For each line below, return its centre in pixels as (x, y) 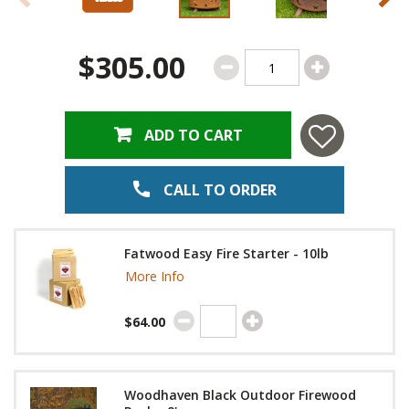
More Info (155, 277)
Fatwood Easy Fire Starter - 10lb (226, 254)
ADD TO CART (193, 136)
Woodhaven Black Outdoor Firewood (240, 395)
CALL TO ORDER (218, 190)
